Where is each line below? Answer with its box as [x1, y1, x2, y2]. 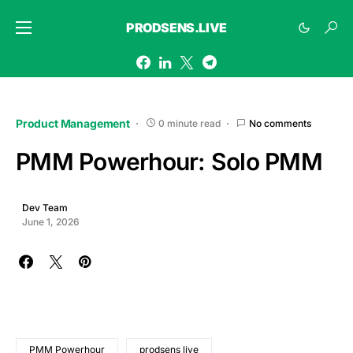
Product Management [16, 117, 130, 130]
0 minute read [158, 117, 221, 129]
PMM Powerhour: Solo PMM [16, 147, 322, 176]
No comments [248, 117, 311, 129]
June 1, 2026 [22, 216, 80, 228]
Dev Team [22, 202, 68, 214]
